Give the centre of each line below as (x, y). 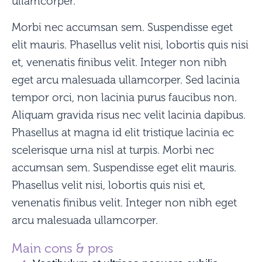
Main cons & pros (63, 249)
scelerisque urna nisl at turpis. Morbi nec (113, 150)
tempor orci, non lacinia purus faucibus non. (124, 98)
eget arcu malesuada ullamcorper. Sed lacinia (126, 80)
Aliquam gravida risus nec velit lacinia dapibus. (129, 115)
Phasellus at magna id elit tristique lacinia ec (123, 133)
